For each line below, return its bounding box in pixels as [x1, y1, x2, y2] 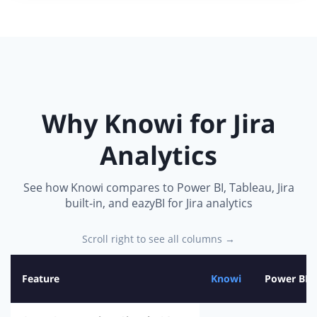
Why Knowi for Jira [41, 106, 276, 142]
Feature [22, 272, 59, 286]
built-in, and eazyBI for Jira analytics [64, 195, 253, 212]
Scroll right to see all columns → [82, 232, 235, 246]
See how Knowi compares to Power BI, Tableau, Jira [23, 180, 294, 196]
